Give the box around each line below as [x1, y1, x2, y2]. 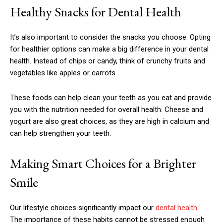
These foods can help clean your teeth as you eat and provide [10, 93, 212, 103]
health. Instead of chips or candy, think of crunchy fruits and [10, 56, 205, 66]
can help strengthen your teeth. [10, 129, 111, 138]
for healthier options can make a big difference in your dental [10, 45, 209, 54]
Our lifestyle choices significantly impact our [10, 203, 156, 213]
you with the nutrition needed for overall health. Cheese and [10, 105, 203, 114]
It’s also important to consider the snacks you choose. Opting [10, 33, 211, 42]
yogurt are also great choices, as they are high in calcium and [10, 117, 209, 126]
